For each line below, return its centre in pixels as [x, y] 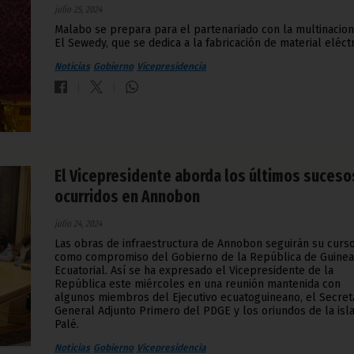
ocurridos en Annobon [127, 197]
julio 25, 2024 [78, 9]
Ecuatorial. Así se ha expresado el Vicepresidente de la [194, 271]
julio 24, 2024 [78, 224]
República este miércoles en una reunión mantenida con [198, 284]
